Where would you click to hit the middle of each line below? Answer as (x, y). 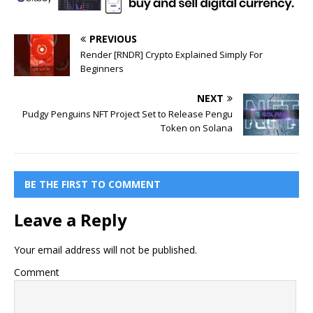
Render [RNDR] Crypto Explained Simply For (172, 54)
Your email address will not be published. (105, 249)
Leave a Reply (71, 219)
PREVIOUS (113, 38)
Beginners (102, 68)
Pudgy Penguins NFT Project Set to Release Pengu (128, 114)
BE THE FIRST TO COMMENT (93, 184)
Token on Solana (197, 128)
